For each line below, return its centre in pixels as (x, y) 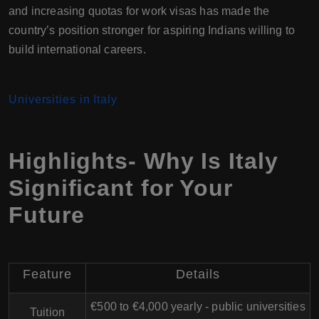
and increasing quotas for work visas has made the (139, 11)
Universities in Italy (63, 99)
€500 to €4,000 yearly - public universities (198, 307)
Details (198, 274)
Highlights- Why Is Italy (143, 161)
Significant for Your (121, 188)
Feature (47, 274)
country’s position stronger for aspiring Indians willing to (152, 30)
